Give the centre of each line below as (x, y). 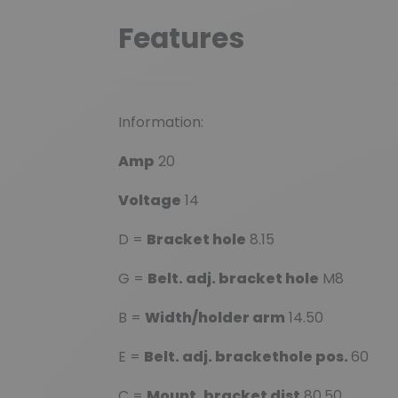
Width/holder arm (215, 318)
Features (181, 39)
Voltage (150, 201)
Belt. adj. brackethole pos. (247, 357)
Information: (161, 123)
